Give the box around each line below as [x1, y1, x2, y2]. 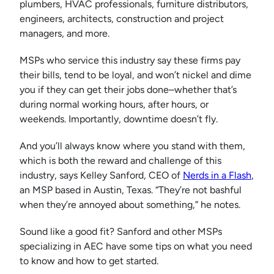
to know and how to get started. [20, 255, 158, 267]
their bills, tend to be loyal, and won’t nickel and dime [20, 69, 251, 81]
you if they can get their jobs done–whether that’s [20, 84, 237, 96]
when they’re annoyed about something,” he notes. [20, 199, 240, 211]
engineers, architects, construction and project [20, 13, 224, 25]
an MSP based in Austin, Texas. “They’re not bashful [20, 184, 242, 196]
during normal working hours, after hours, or [20, 98, 209, 111]
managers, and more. [20, 28, 112, 40]
